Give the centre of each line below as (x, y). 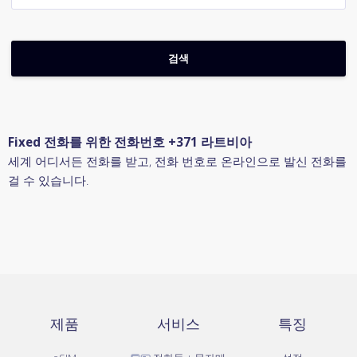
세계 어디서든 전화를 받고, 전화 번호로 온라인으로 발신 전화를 (177, 161)
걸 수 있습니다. (48, 180)
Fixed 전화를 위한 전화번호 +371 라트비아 (130, 142)
